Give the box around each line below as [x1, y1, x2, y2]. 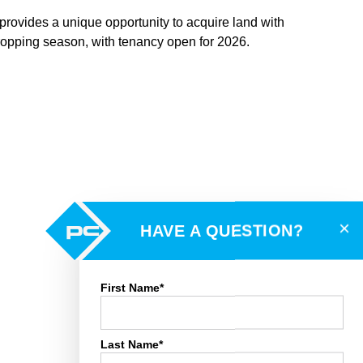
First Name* [100, 280, 164, 294]
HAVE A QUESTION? [140, 221, 303, 240]
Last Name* [100, 337, 163, 351]
